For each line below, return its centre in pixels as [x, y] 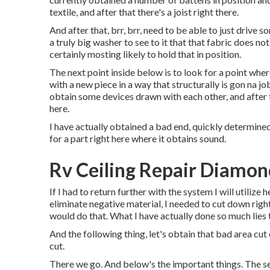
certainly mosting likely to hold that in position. [145, 54]
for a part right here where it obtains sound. [138, 138]
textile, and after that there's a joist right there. [144, 12]
